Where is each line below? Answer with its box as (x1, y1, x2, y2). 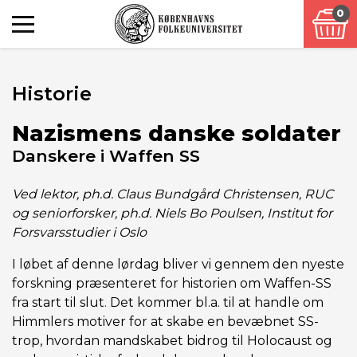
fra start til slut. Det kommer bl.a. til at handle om (12, 295, 324, 310)
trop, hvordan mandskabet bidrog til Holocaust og (12, 333, 332, 348)
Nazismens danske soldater (12, 120, 341, 147)
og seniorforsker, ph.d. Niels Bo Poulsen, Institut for (12, 206, 332, 221)
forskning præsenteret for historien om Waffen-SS (12, 276, 331, 291)
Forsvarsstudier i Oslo (12, 225, 147, 240)
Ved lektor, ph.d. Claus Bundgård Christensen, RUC (12, 186, 333, 202)
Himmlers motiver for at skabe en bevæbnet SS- (12, 314, 319, 329)
